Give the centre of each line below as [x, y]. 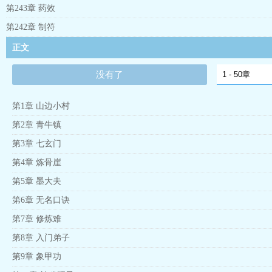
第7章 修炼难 [37, 219]
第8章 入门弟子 [41, 238]
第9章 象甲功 [37, 257]
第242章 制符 [31, 27]
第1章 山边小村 [41, 106]
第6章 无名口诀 [41, 200]
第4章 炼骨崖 [37, 162]
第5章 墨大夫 [37, 181]
